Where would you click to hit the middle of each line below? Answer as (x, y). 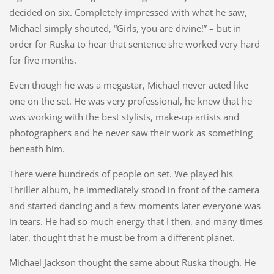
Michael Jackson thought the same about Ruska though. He (132, 263)
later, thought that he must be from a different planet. (122, 238)
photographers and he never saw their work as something (131, 133)
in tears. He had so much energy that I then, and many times (136, 222)
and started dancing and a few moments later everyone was (135, 206)
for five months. (43, 60)
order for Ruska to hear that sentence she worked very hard (134, 44)
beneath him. (37, 149)
